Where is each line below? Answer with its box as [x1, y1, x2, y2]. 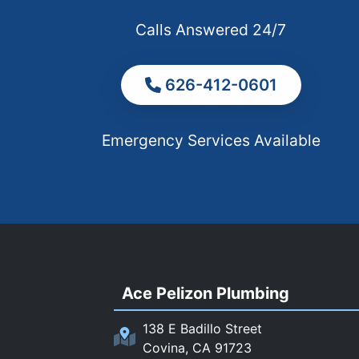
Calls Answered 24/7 [135, 20, 287, 40]
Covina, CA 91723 [142, 339, 252, 356]
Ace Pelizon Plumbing [121, 284, 289, 304]
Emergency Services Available [101, 131, 321, 151]
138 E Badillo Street [142, 320, 262, 337]
